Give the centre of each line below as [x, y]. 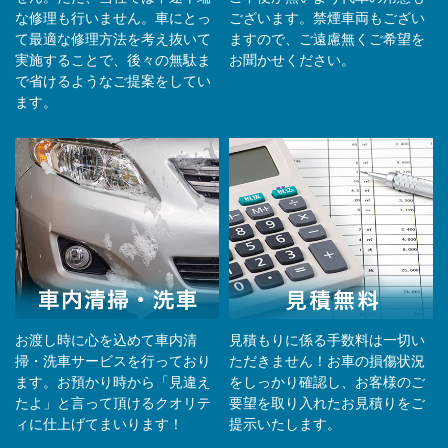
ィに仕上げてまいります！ [99, 424]
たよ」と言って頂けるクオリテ [113, 403]
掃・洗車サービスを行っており [113, 361]
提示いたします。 [285, 424]
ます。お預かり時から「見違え [113, 382]
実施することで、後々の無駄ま [113, 60]
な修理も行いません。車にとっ [113, 18]
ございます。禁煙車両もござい [327, 18]
